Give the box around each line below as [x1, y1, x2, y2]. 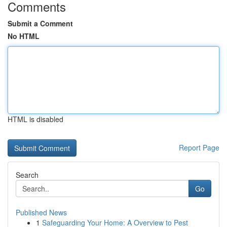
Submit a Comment [8, 18, 73, 28]
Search [16, 170, 39, 180]
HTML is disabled [8, 114, 63, 124]
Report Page [179, 142, 219, 153]
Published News [16, 207, 67, 217]
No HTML [8, 31, 40, 41]
